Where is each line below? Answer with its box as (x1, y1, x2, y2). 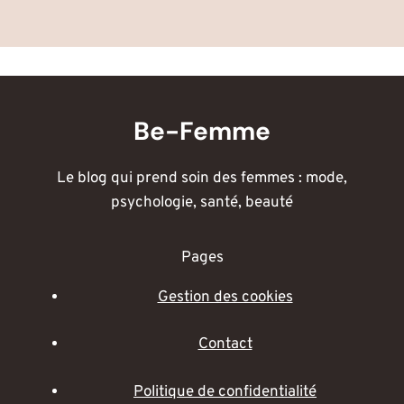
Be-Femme (133, 114, 271, 148)
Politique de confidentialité (133, 381, 317, 402)
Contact (197, 335, 252, 355)
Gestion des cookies (157, 287, 293, 308)
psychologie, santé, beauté (111, 192, 293, 213)
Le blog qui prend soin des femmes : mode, (57, 168, 347, 188)
